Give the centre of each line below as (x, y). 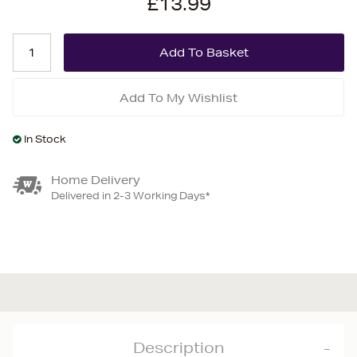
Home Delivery (96, 180)
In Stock (45, 139)
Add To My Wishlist (178, 98)
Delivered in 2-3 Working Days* (130, 196)
